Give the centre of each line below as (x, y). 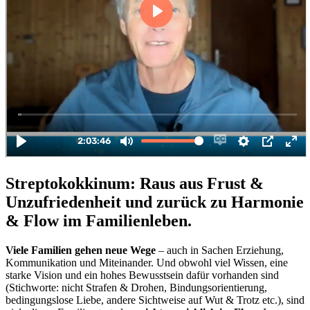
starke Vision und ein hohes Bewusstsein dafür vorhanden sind (142, 275)
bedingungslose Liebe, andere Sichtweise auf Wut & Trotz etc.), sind (155, 300)
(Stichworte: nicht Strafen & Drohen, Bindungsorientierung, (136, 287)
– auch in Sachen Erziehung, (220, 250)
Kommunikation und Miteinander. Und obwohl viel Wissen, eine (147, 262)
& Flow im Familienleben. (99, 220)
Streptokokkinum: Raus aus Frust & (135, 183)
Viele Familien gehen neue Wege (81, 250)
